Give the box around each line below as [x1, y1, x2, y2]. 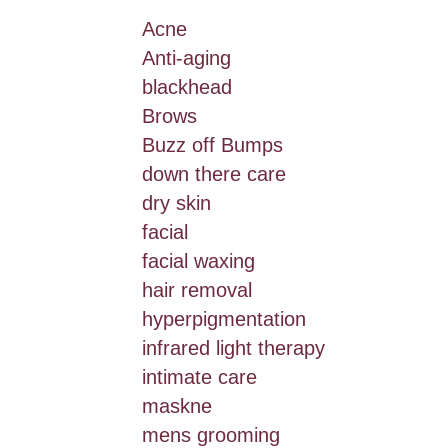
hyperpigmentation [142, 307, 306, 330]
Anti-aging [142, 46, 231, 69]
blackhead [142, 75, 232, 98]
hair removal [142, 278, 252, 301]
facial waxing [142, 249, 255, 272]
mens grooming [142, 423, 280, 446]
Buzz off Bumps [142, 133, 283, 156]
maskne [142, 394, 212, 417]
